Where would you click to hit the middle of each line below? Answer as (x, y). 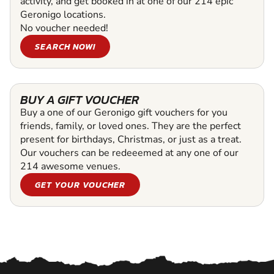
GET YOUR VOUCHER (80, 184)
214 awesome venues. (70, 166)
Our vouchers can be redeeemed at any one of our (129, 153)
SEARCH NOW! (65, 46)
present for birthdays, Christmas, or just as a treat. (131, 139)
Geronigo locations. (63, 14)
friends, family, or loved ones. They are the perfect (131, 126)
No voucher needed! (64, 28)
